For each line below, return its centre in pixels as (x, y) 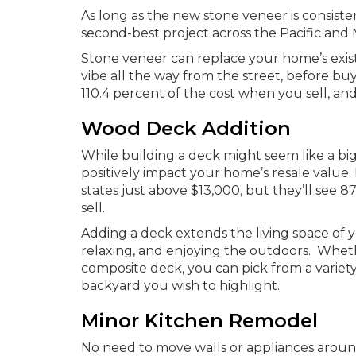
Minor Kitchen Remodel (199, 321)
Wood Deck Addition (186, 128)
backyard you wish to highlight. (180, 286)
